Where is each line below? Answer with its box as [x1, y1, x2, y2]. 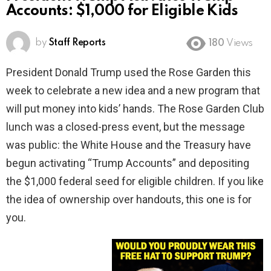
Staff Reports [48, 38, 106, 48]
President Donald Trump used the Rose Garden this [6, 66, 251, 79]
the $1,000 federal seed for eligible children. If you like [6, 175, 264, 188]
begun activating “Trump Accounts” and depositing [6, 157, 249, 170]
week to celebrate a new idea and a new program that [6, 84, 260, 97]
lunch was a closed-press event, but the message [6, 120, 245, 134]
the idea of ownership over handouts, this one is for [6, 193, 252, 206]
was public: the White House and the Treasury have [6, 139, 251, 152]
